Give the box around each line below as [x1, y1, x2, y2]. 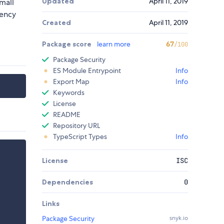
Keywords [53, 88, 84, 97]
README [53, 110, 80, 119]
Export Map [53, 77, 89, 86]
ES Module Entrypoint [53, 66, 121, 75]
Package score [42, 39, 93, 49]
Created [42, 18, 71, 27]
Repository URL [53, 121, 100, 130]
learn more [97, 39, 130, 49]
